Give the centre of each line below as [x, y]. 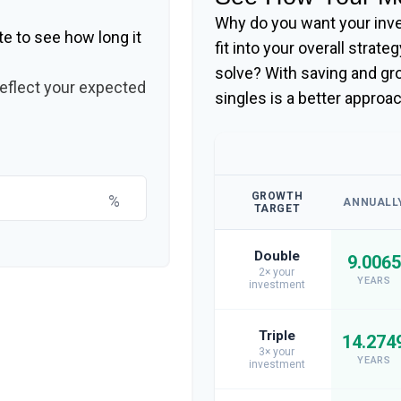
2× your [277, 272]
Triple [277, 336]
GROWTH [277, 196]
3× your [277, 352]
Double [277, 256]
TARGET [277, 209]
